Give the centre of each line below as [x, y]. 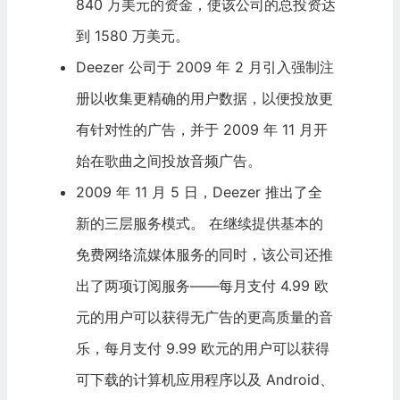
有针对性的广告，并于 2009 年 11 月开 [201, 130]
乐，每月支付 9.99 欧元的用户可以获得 [202, 349]
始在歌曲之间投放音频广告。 [168, 161]
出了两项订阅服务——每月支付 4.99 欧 [202, 286]
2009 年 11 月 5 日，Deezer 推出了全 [199, 192]
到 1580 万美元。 [132, 36]
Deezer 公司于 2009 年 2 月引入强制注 [204, 67]
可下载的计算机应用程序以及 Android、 [204, 380]
